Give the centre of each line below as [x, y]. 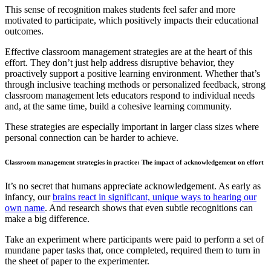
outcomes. [24, 31]
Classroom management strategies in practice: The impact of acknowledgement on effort [134, 162]
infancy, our [29, 197]
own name [25, 207]
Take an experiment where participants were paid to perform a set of [134, 239]
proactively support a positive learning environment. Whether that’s [132, 73]
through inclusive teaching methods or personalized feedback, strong [135, 84]
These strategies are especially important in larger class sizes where [132, 126]
